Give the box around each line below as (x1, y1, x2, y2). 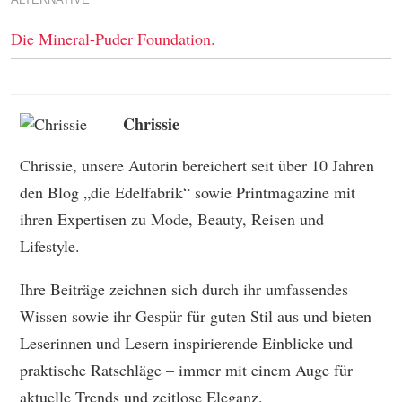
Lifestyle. (20, 235, 80, 257)
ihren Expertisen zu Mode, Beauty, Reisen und (20, 208, 324, 230)
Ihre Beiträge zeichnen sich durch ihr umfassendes (20, 278, 348, 300)
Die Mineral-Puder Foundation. (11, 28, 215, 49)
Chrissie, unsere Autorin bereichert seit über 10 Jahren (20, 154, 374, 176)
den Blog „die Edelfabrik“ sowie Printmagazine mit (20, 181, 355, 203)
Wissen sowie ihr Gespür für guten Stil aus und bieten (20, 305, 371, 327)
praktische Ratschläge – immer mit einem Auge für (20, 359, 353, 380)
